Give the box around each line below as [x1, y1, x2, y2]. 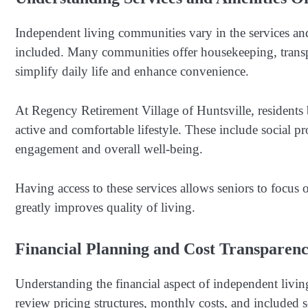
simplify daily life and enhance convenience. [15, 64, 249, 79]
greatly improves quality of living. [15, 199, 195, 214]
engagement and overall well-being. [15, 141, 203, 156]
